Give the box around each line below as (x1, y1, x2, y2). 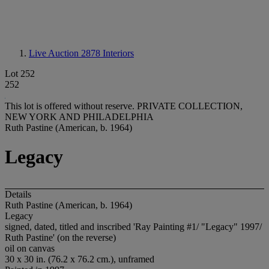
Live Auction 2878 (29, 48, 103, 58)
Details (5, 189, 31, 199)
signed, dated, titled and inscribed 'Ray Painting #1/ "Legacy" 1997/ (5, 221, 262, 232)
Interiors (103, 48, 134, 58)
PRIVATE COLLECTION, (137, 101, 243, 111)
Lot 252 (5, 68, 35, 79)
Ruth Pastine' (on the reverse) (5, 232, 116, 243)
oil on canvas (5, 243, 55, 253)
